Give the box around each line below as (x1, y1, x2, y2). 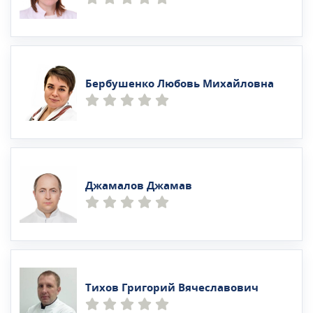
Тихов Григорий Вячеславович (85, 279, 259, 296)
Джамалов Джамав (85, 177, 192, 194)
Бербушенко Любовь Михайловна (85, 75, 274, 92)
